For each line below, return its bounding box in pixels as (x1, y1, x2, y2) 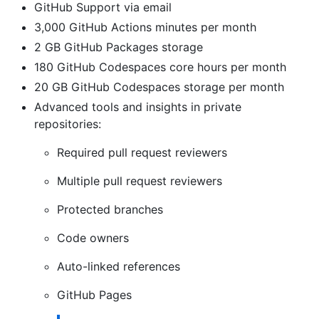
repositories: (34, 116, 101, 131)
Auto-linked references (57, 258, 180, 273)
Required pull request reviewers (57, 145, 227, 159)
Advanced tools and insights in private (34, 99, 241, 114)
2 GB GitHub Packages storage (34, 39, 203, 54)
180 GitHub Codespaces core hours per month (34, 59, 286, 74)
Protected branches (57, 202, 163, 216)
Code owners (57, 230, 129, 245)
